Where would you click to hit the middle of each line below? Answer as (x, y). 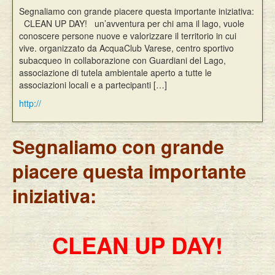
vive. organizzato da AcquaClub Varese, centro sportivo (126, 48)
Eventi (49, 11)
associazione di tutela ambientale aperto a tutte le (115, 72)
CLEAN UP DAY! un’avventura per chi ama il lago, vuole (132, 23)
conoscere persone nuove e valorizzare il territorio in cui (128, 36)
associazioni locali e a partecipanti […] (93, 85)
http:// (30, 103)
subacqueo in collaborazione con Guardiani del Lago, (122, 60)
